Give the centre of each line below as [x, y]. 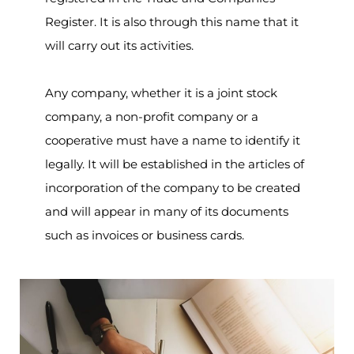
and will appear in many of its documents [166, 211]
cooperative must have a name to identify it [172, 140]
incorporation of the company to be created [172, 188]
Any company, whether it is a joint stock [161, 93]
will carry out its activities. [121, 45]
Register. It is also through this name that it [171, 22]
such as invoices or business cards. [144, 235]
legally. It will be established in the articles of [174, 164]
